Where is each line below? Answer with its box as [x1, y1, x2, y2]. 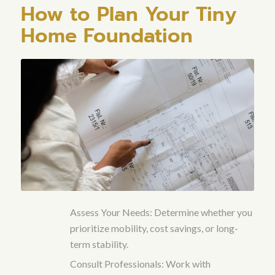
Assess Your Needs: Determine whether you [69, 206, 252, 218]
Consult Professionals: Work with [69, 257, 211, 269]
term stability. [69, 238, 128, 250]
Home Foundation [20, 21, 193, 51]
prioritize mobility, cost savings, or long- [69, 222, 238, 234]
